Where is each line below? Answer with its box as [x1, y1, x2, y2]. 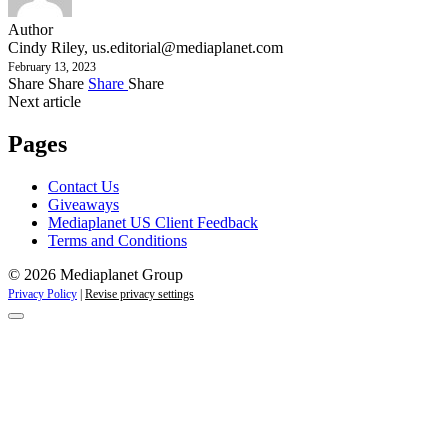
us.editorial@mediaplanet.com [92, 39, 283, 57]
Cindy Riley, [8, 39, 92, 57]
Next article [8, 93, 81, 111]
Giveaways [48, 196, 119, 214]
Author [8, 21, 53, 39]
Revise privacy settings [85, 287, 194, 302]
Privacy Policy [8, 287, 77, 302]
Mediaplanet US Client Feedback [48, 214, 258, 232]
